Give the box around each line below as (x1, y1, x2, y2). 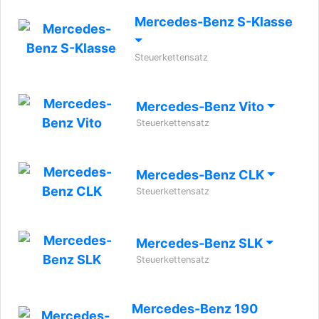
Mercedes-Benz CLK (136, 167, 267, 182)
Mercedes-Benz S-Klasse (134, 14, 293, 29)
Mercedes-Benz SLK (136, 236, 266, 251)
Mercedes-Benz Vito (136, 99, 267, 114)
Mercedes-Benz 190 (132, 301, 258, 316)
